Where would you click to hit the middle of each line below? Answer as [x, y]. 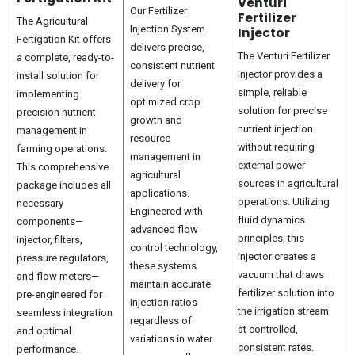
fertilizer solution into [286, 293]
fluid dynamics [271, 220]
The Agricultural [52, 21]
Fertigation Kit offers [64, 39]
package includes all [64, 185]
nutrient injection [275, 129]
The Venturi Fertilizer [284, 56]
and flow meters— [58, 276]
